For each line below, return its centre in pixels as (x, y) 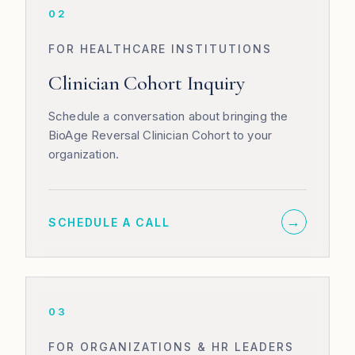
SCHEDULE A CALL (109, 222)
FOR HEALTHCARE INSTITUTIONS (160, 49)
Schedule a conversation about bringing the (168, 116)
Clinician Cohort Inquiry (147, 83)
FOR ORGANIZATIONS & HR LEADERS (171, 347)
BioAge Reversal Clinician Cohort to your (160, 135)
